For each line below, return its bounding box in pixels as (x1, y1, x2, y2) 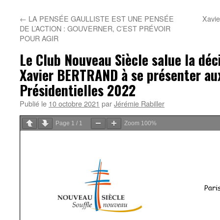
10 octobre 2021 (49, 98, 100, 109)
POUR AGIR (20, 33, 58, 43)
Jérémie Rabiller (114, 98, 165, 109)
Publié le (20, 98, 47, 109)
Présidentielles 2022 (20, 80, 136, 100)
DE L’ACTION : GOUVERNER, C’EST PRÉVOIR (20, 23, 170, 33)
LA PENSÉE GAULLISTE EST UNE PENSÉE (27, 13, 174, 24)
